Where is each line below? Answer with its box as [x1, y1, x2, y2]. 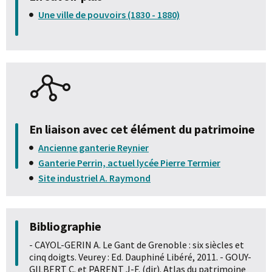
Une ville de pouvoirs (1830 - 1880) [38, 8, 180, 21]
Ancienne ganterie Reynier [38, 141, 149, 154]
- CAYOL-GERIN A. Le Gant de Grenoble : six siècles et [29, 238, 244, 251]
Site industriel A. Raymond [38, 171, 151, 184]
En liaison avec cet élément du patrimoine [29, 121, 255, 137]
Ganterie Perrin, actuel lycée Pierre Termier [38, 156, 220, 169]
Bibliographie [29, 218, 101, 234]
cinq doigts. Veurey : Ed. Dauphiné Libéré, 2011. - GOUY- [29, 250, 251, 263]
